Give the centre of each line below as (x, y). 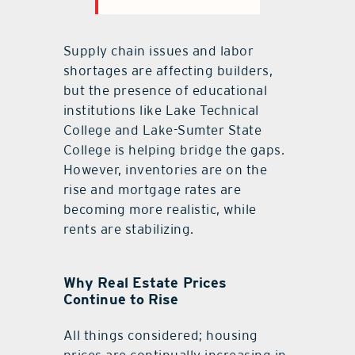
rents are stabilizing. (128, 229)
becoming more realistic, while (160, 209)
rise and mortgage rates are (152, 189)
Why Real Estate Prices (145, 282)
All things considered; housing (160, 336)
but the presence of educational (165, 90)
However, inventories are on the (165, 169)
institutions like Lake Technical (161, 110)
